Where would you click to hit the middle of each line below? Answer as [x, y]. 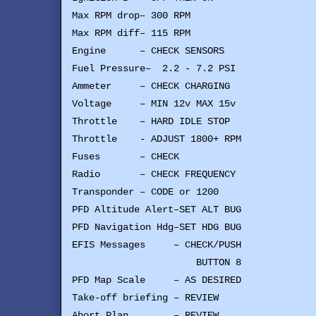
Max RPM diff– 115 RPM [131, 34]
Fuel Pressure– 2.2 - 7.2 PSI [154, 69]
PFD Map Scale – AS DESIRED [157, 280]
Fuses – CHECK [126, 157]
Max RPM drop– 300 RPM [131, 16]
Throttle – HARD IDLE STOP [151, 122]
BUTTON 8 [157, 263]
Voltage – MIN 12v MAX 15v [154, 104]
